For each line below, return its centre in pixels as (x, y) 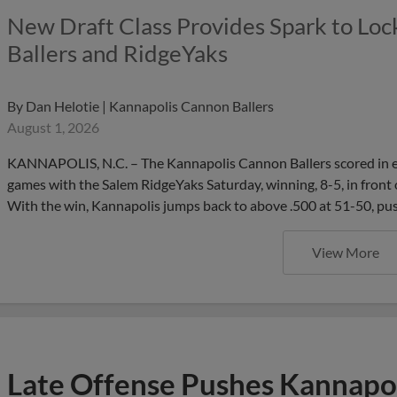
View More (346, 252)
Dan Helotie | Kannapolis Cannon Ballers (150, 106)
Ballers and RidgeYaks (117, 53)
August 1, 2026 (53, 127)
